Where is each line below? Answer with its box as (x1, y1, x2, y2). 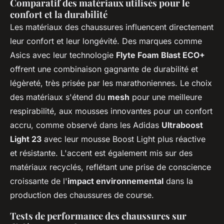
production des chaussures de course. (10, 190, 154, 200)
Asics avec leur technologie (10, 50, 116, 60)
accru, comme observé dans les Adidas (10, 120, 161, 130)
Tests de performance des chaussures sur (10, 209, 186, 222)
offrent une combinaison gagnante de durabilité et (10, 64, 198, 74)
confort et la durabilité (10, 8, 107, 21)
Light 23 (10, 134, 41, 144)
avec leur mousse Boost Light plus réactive (41, 134, 205, 144)
